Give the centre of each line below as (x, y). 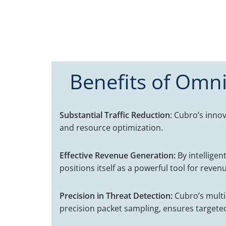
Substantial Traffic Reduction (115, 115)
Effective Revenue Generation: (118, 155)
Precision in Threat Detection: (116, 196)
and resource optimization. (111, 128)
